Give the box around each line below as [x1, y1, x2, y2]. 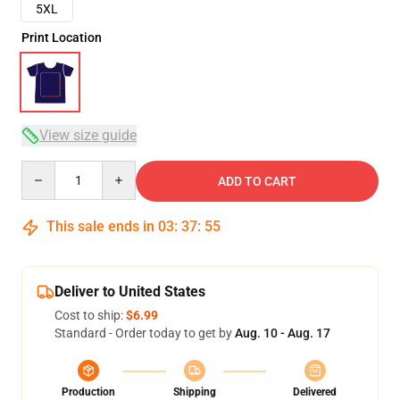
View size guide [39, 127, 137, 144]
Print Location [21, 30, 102, 45]
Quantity [21, 162, 70, 176]
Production [62, 386, 115, 398]
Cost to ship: [54, 308, 126, 322]
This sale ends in [43, 218, 158, 235]
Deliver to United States [54, 283, 205, 300]
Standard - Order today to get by [54, 326, 235, 340]
